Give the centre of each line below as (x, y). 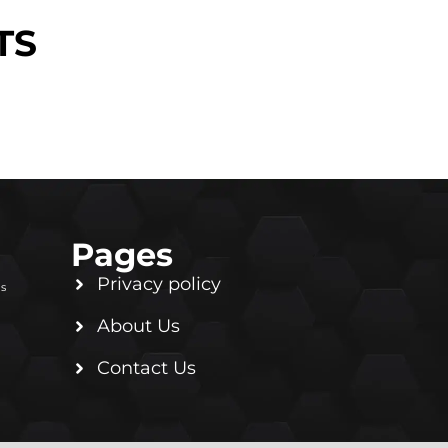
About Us (139, 325)
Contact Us (147, 367)
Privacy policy (159, 283)
